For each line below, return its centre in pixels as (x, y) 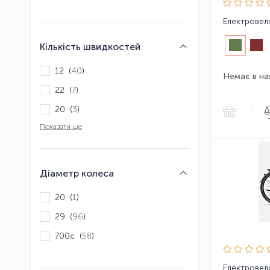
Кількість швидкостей (90, 47)
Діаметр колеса (77, 174)
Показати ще (61, 127)
